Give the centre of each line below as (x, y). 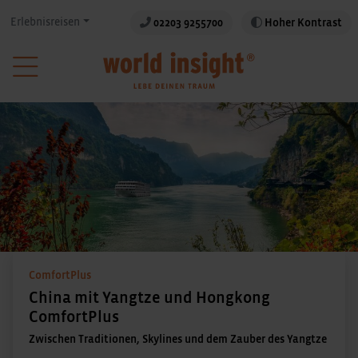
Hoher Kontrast (303, 23)
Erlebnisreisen (46, 22)
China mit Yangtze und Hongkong (149, 298)
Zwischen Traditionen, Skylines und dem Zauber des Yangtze (178, 339)
